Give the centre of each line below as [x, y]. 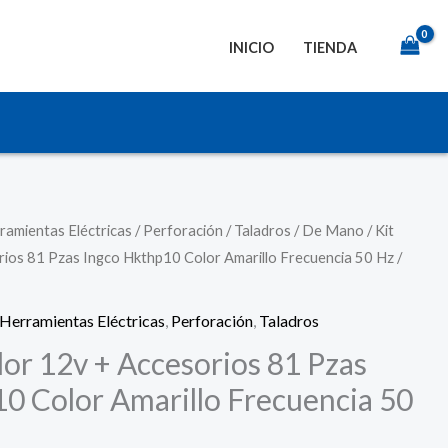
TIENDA [329, 47]
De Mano [333, 230]
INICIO [252, 47]
